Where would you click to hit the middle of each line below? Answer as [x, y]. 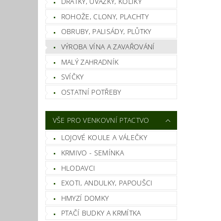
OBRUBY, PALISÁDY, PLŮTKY [106, 32]
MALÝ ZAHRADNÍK [90, 62]
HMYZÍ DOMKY [85, 198]
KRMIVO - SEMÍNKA [92, 153]
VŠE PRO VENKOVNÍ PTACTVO [101, 120]
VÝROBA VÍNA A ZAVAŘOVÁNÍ [108, 47]
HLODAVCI [78, 168]
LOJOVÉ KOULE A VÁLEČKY [104, 138]
